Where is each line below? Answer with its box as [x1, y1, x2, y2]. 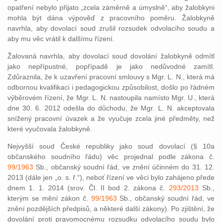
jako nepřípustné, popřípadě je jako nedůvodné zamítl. [7, 62, 215, 70]
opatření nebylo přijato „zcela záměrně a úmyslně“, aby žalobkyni [7, 3, 215, 11]
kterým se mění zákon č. [7, 194, 91, 202]
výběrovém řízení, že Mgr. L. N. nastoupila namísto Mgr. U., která [7, 94, 215, 102]
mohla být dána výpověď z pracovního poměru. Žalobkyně [7, 14, 215, 22]
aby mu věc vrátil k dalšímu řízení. [7, 35, 114, 43]
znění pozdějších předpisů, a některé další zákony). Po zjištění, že [7, 205, 215, 213]
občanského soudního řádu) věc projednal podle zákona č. [7, 153, 215, 161]
